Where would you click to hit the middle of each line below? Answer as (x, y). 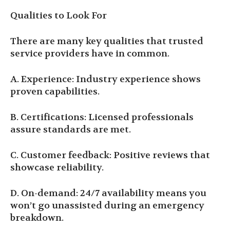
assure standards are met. (71, 130)
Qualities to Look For (59, 16)
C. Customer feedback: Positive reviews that (110, 155)
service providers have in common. (90, 54)
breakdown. (37, 218)
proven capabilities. (55, 92)
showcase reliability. (57, 168)
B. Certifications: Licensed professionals (102, 117)
